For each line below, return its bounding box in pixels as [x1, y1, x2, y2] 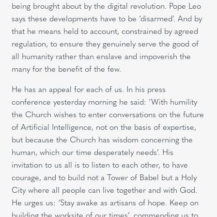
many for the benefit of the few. [12, 62, 124, 74]
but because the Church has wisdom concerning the [12, 133, 193, 145]
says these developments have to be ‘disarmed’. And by [12, 12, 202, 24]
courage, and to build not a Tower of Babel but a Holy [12, 171, 197, 183]
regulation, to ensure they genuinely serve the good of [12, 37, 199, 49]
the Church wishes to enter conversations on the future [12, 108, 204, 120]
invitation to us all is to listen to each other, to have [12, 158, 188, 170]
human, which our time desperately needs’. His [12, 146, 173, 157]
